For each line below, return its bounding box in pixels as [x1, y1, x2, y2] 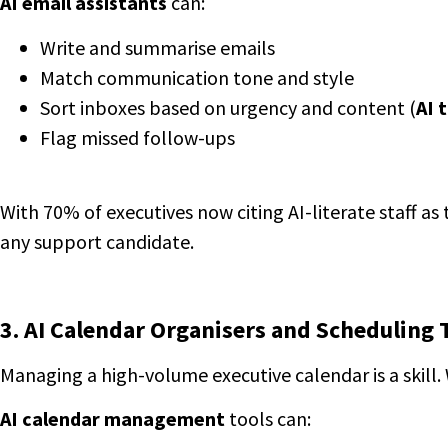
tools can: [225, 406, 311, 432]
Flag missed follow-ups [40, 124, 235, 150]
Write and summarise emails [40, 34, 275, 60]
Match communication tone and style [40, 64, 354, 90]
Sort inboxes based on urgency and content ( [40, 94, 416, 120]
